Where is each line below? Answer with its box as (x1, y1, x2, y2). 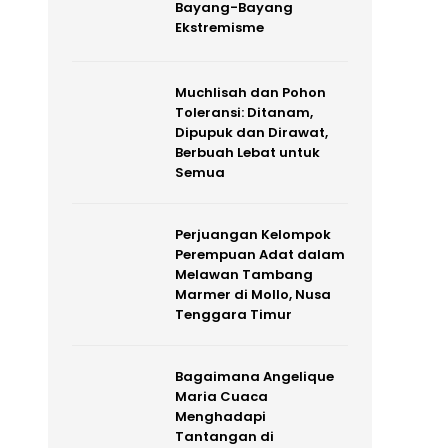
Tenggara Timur (174, 304, 292, 324)
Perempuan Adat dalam (174, 244, 345, 264)
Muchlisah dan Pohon (174, 82, 326, 102)
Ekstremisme (174, 17, 264, 37)
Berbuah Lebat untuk (174, 142, 320, 162)
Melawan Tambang (174, 264, 313, 284)
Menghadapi (174, 406, 266, 426)
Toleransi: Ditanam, (174, 102, 313, 122)
